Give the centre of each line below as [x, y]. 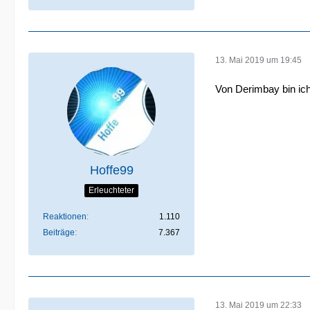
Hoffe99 [111, 170]
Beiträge [59, 232]
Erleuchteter [111, 190]
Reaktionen [65, 217]
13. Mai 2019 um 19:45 [258, 60]
